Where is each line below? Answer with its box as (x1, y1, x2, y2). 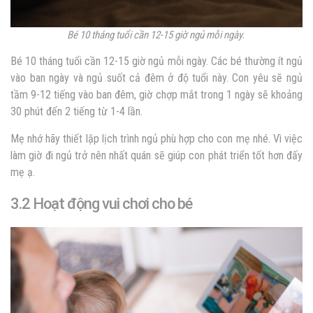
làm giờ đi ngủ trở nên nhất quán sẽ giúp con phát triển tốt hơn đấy (10, 148, 303, 162)
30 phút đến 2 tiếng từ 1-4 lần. (10, 104, 145, 118)
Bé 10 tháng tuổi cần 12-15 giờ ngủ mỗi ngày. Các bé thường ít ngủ (10, 54, 303, 68)
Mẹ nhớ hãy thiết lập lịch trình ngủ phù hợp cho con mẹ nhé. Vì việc (10, 131, 303, 145)
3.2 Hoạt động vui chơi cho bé (10, 194, 195, 212)
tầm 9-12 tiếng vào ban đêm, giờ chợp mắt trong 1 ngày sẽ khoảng (10, 87, 303, 101)
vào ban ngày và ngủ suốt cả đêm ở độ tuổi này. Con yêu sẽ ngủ (10, 71, 303, 85)
